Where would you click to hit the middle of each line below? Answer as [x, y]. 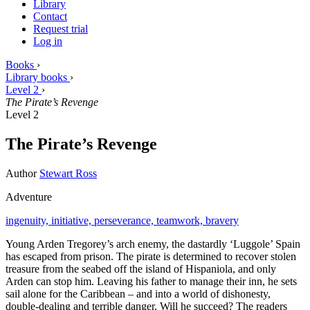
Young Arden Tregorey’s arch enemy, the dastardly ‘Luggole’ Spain [153, 244]
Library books [36, 77]
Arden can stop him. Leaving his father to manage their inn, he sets [151, 281]
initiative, [73, 220]
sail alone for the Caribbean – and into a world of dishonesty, [138, 293]
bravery [222, 220]
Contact [50, 16]
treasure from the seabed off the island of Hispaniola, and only [141, 268]
